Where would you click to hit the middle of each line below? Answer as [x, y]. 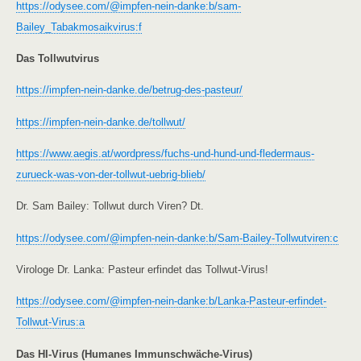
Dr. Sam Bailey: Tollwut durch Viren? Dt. [110, 206]
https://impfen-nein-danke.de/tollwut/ [101, 122]
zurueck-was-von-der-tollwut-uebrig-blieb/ [111, 175]
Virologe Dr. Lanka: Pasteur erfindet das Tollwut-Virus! [142, 270]
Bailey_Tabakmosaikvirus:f [79, 27]
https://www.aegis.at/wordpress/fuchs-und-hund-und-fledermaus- [165, 154]
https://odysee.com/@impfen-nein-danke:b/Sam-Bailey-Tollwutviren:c [177, 238]
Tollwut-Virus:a [50, 322]
